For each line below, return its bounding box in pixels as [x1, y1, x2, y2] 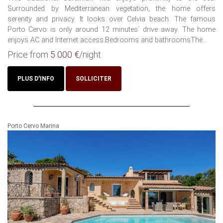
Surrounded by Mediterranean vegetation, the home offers [7, 4, 216, 13]
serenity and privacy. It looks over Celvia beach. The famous [7, 15, 216, 24]
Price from [7, 49, 50, 60]
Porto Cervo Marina [7, 122, 59, 130]
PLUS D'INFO [17, 75, 54, 83]
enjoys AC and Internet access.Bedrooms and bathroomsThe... [7, 36, 207, 45]
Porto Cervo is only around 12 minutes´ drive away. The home [7, 25, 216, 34]
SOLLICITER [76, 75, 111, 83]
